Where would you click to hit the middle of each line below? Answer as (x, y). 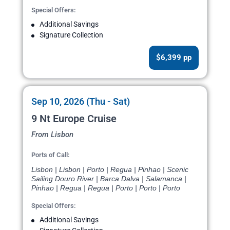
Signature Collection (71, 35)
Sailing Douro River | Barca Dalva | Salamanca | (109, 179)
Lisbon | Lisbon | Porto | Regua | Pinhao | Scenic (110, 170)
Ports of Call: (51, 155)
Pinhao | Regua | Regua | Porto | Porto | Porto (106, 188)
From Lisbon (52, 135)
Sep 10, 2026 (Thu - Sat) (81, 102)
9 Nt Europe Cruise (74, 119)
